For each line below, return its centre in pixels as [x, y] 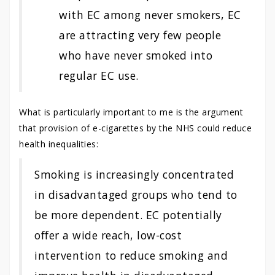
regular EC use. [99, 76]
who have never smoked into [136, 55]
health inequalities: [59, 144]
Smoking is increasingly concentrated [134, 174]
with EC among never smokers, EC [150, 15]
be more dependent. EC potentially [128, 215]
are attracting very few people [140, 35]
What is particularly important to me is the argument [131, 112]
